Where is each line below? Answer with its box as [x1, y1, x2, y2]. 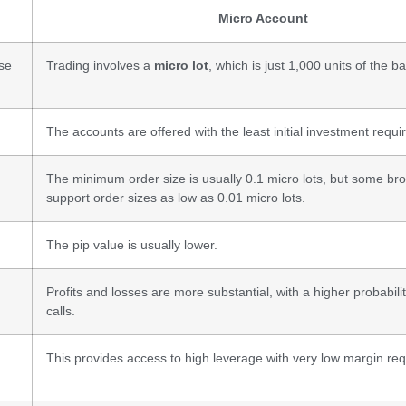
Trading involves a [46, 57, 154, 72]
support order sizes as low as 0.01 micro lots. [46, 189, 305, 205]
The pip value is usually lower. [46, 237, 217, 252]
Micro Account [217, 10, 308, 25]
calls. [46, 303, 75, 318]
